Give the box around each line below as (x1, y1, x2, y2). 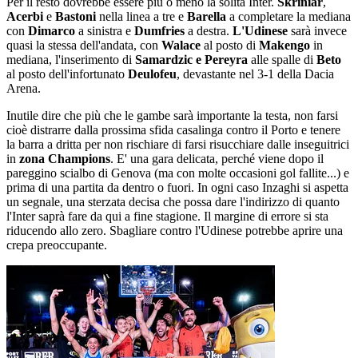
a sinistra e (78, 24, 134, 38)
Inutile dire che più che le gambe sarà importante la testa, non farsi (6, 109, 338, 122)
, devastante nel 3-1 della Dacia (177, 67, 334, 81)
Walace (161, 38, 204, 52)
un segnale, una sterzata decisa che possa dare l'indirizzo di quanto (6, 195, 340, 209)
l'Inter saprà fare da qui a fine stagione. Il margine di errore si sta (6, 209, 328, 223)
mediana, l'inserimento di (6, 53, 135, 66)
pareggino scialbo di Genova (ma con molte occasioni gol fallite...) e (6, 166, 349, 180)
